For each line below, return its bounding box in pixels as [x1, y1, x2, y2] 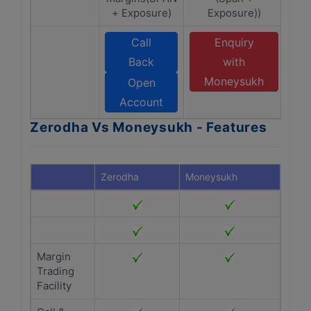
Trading [37, 264, 74, 278]
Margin [37, 250, 71, 263]
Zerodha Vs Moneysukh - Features [30, 119, 267, 135]
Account [119, 95, 163, 109]
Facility [37, 279, 72, 292]
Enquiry [214, 35, 254, 49]
